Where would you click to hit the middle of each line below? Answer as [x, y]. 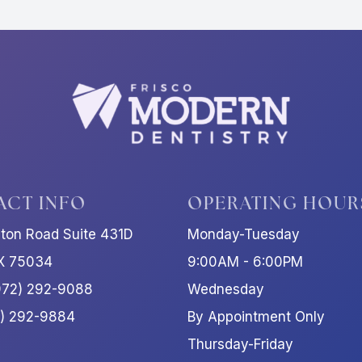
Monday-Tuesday [243, 234]
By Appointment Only [256, 316]
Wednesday [225, 289]
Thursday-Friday [240, 344]
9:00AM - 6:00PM [245, 261]
